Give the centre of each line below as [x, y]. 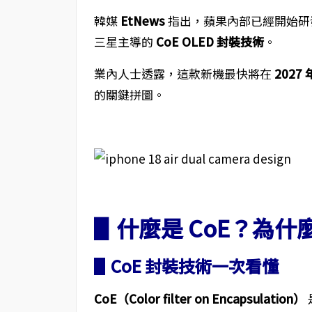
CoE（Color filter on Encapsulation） [199, 298]
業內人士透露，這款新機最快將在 [184, 73]
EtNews [142, 21]
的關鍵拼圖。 [129, 94]
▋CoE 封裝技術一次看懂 [186, 266]
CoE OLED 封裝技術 [210, 41]
